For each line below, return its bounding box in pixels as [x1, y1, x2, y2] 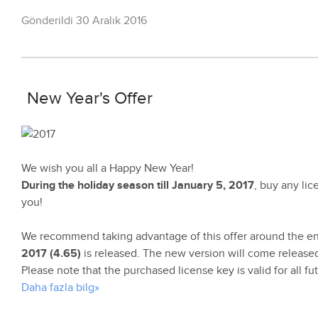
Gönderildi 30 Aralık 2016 [21, 13, 147, 28]
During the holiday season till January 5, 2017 [21, 178, 254, 193]
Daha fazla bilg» [21, 280, 99, 295]
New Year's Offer [27, 88, 153, 109]
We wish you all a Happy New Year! [21, 161, 194, 176]
